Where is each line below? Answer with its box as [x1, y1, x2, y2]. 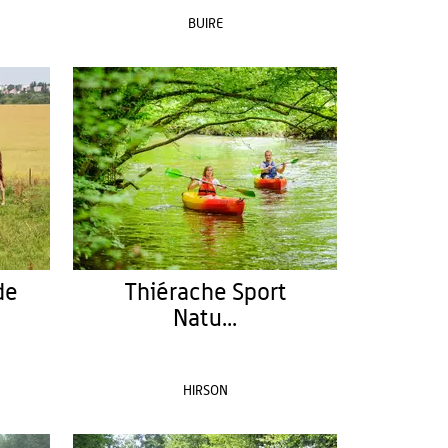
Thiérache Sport [123, 281, 287, 305]
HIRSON [182, 384, 228, 398]
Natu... [173, 307, 238, 331]
